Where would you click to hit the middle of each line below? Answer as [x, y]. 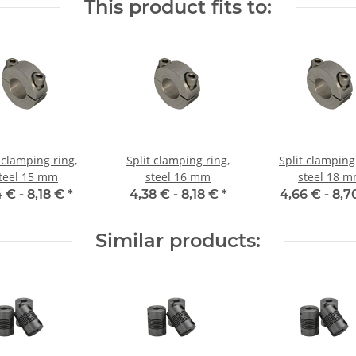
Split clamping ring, [178, 160]
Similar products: [178, 240]
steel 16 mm [178, 177]
